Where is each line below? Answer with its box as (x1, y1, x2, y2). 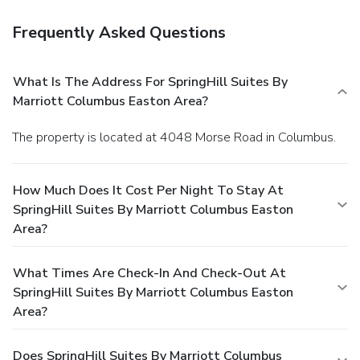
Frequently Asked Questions (12, 21, 226, 43)
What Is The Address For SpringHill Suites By (13, 72, 288, 91)
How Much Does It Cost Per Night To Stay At (13, 181, 284, 199)
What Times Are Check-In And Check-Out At (13, 264, 286, 282)
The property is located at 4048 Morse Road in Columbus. (19, 128, 336, 146)
